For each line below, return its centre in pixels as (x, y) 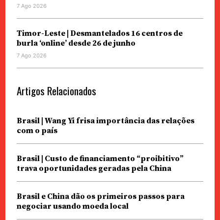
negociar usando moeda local (72, 206)
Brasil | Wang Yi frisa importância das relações (105, 121)
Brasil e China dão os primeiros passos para (100, 196)
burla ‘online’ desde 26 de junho (76, 43)
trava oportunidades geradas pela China (94, 168)
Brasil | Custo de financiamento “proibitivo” (100, 158)
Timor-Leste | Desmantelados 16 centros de (99, 33)
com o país (37, 130)
